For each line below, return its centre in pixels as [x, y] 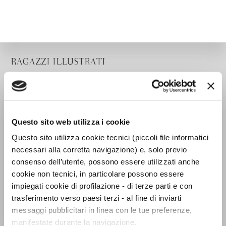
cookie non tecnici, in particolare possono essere [98, 174]
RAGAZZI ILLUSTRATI [58, 62]
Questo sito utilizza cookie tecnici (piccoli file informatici [110, 137]
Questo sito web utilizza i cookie [71, 121]
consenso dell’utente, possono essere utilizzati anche [106, 161]
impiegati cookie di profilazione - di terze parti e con [102, 186]
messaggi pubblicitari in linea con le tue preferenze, [102, 210]
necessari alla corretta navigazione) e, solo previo [99, 149]
